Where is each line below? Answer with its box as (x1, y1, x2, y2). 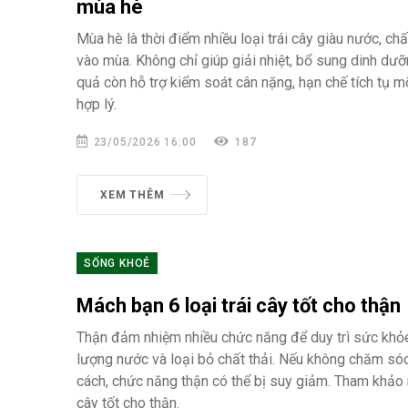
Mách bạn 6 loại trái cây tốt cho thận (76, 294, 401, 317)
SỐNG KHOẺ (84, 257, 151, 270)
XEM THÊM (100, 189, 165, 201)
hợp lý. (76, 96, 117, 113)
